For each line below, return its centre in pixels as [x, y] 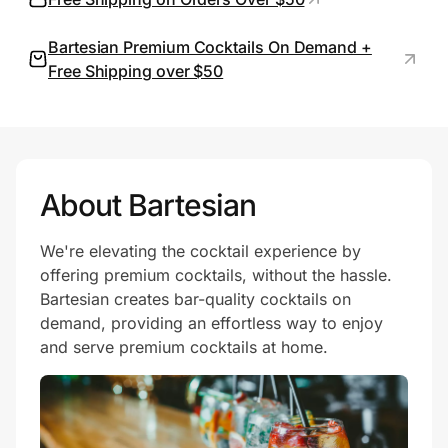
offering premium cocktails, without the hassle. [216, 275]
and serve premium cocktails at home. [184, 347]
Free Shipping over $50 [136, 71]
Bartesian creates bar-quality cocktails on [195, 299]
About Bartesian [148, 205]
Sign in [184, 136]
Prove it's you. [91, 80]
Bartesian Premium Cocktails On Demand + [210, 47]
